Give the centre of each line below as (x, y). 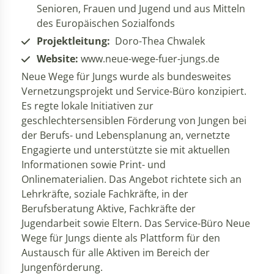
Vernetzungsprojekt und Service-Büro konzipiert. (134, 91)
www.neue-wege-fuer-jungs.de (149, 59)
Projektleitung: (73, 41)
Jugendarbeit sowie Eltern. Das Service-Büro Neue (136, 224)
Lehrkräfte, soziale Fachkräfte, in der (105, 194)
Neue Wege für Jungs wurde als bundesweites (126, 77)
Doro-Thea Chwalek (157, 41)
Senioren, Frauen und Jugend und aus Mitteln (141, 9)
